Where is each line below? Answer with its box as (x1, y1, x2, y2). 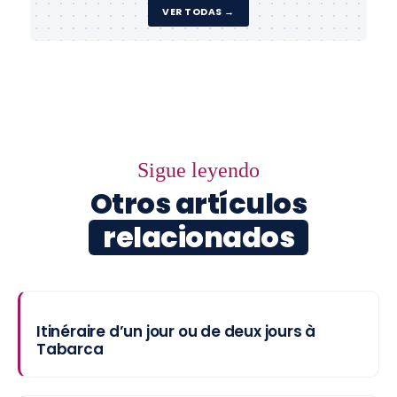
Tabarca (36, 339, 104, 360)
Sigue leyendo (137, 159, 260, 182)
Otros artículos (90, 183, 307, 223)
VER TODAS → (162, 5, 235, 19)
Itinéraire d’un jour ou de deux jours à (36, 321, 316, 342)
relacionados (103, 217, 294, 257)
